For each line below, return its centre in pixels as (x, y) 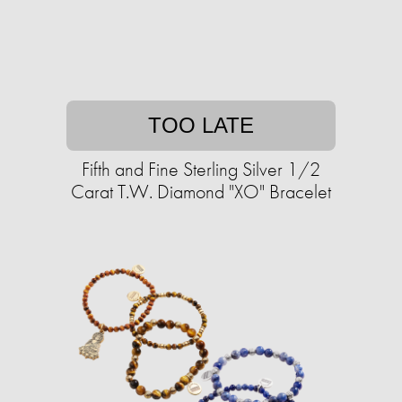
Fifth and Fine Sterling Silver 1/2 (201, 170)
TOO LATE (201, 126)
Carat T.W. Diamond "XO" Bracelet (201, 192)
